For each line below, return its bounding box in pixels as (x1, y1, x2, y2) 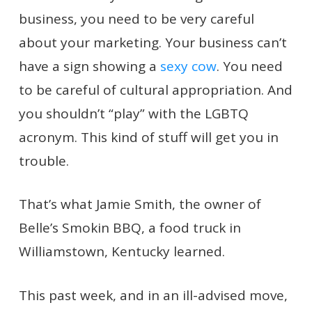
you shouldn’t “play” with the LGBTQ (18, 104, 249, 123)
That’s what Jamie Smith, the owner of (18, 195, 261, 213)
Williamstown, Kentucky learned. (18, 242, 225, 260)
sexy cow (159, 56, 217, 75)
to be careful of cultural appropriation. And (18, 80, 292, 99)
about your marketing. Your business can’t (18, 33, 287, 52)
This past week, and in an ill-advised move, (18, 286, 288, 304)
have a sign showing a (18, 56, 160, 75)
